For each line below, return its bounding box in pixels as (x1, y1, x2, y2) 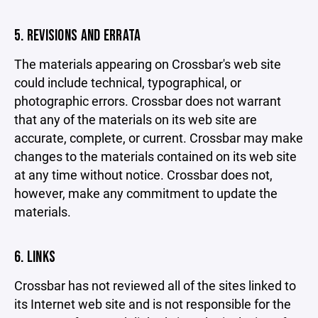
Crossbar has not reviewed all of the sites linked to (14, 277, 296, 294)
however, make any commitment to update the (14, 185, 278, 202)
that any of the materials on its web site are (14, 111, 257, 128)
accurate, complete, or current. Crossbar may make (14, 129, 303, 146)
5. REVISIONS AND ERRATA (14, 26, 141, 45)
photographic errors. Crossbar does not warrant (14, 92, 281, 109)
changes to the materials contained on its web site (14, 148, 297, 165)
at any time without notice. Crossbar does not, (14, 166, 273, 183)
